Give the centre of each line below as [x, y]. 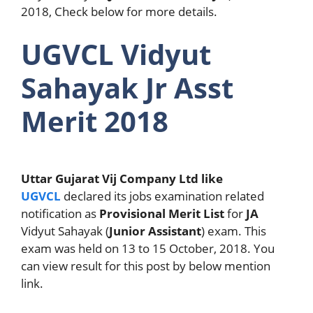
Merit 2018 [95, 121]
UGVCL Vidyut [116, 54]
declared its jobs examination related [164, 196]
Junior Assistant [155, 231]
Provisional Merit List [162, 213]
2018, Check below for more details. [119, 11]
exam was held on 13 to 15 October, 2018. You [148, 248]
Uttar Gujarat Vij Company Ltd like [122, 179]
